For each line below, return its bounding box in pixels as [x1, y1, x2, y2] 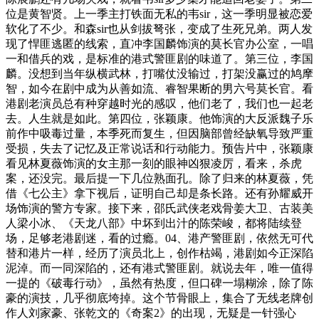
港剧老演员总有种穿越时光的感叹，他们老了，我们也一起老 [6, 97, 313, 110]
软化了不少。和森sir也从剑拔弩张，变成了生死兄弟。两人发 [6, 22, 313, 35]
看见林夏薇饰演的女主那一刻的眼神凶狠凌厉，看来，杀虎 [6, 157, 302, 169]
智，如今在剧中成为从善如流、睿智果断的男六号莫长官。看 [6, 82, 313, 95]
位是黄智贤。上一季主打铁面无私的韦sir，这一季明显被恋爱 [6, 7, 313, 20]
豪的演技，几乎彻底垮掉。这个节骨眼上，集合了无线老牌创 [6, 291, 313, 304]
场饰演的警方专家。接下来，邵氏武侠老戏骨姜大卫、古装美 [6, 202, 313, 214]
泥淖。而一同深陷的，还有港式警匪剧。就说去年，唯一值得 [6, 261, 313, 274]
